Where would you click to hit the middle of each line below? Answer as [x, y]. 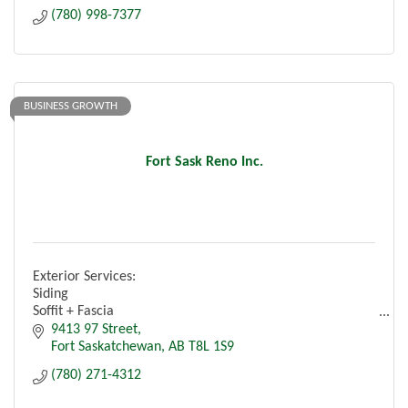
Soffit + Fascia [73, 312]
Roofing [55, 347]
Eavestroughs [72, 329]
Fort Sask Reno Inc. [204, 163]
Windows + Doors [84, 381]
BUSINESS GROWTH [71, 107]
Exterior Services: [84, 277]
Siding [51, 295]
